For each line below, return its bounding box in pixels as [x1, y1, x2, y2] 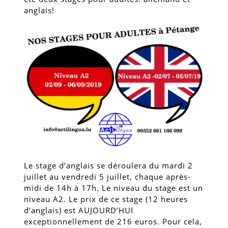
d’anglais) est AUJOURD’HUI [24, 205, 133, 215]
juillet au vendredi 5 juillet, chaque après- [24, 171, 191, 182]
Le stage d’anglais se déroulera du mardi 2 [24, 160, 193, 170]
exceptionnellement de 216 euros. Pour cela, [24, 216, 202, 226]
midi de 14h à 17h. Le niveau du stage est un [24, 182, 203, 193]
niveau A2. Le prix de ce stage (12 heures [24, 193, 188, 204]
